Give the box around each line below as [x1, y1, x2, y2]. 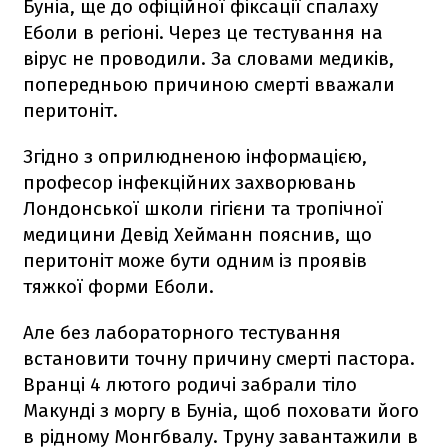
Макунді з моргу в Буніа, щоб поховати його [23, 398, 419, 422]
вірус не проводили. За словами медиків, [23, 46, 394, 70]
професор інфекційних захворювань [23, 170, 356, 194]
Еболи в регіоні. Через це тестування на [23, 20, 383, 44]
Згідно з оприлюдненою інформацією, [23, 144, 367, 168]
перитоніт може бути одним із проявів [23, 248, 367, 272]
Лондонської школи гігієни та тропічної [23, 196, 383, 220]
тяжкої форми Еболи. [23, 274, 214, 298]
